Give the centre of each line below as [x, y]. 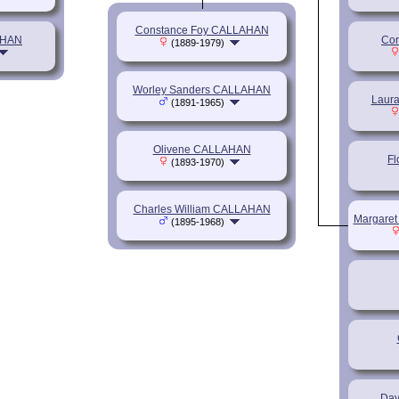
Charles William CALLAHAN [202, 209]
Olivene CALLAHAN [202, 149]
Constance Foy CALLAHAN [202, 30]
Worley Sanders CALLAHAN [202, 90]
